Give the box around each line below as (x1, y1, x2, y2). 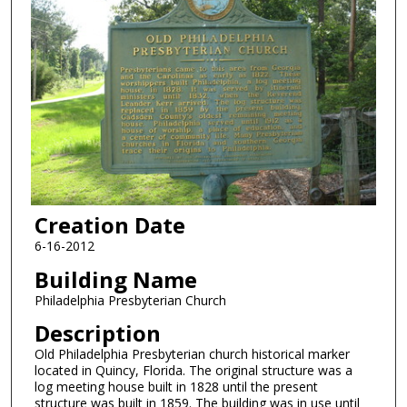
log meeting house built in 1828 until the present (34, 378, 318, 396)
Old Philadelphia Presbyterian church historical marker (34, 345, 350, 363)
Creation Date (34, 210, 185, 241)
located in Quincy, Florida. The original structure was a (34, 362, 352, 380)
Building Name (34, 263, 197, 294)
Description (34, 318, 161, 349)
